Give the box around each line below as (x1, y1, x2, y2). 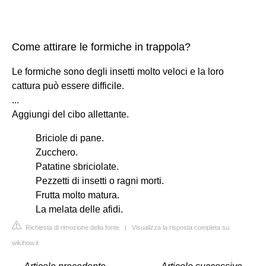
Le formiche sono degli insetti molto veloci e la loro (12, 66, 224, 77)
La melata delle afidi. (36, 204, 123, 214)
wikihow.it (12, 239, 39, 246)
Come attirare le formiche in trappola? (12, 40, 191, 53)
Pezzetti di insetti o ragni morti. (36, 175, 164, 186)
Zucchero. (36, 147, 78, 157)
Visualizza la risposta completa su (132, 223, 229, 231)
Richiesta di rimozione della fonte (24, 223, 119, 231)
